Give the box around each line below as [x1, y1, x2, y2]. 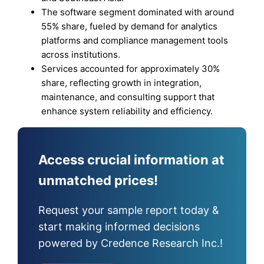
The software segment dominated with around [41, 6, 235, 18]
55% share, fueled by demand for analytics [41, 21, 218, 32]
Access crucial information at [38, 152, 225, 168]
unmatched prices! [38, 173, 159, 189]
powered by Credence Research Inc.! [38, 236, 223, 249]
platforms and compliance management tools [41, 35, 229, 47]
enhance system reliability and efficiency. [41, 105, 213, 117]
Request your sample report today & [38, 203, 220, 216]
